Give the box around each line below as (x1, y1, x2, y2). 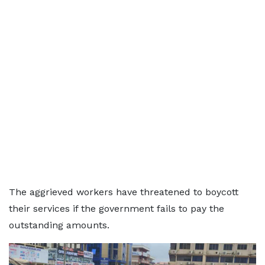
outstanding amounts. (9, 219, 109, 231)
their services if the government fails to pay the (9, 203, 224, 214)
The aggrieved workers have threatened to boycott (9, 186, 238, 198)
